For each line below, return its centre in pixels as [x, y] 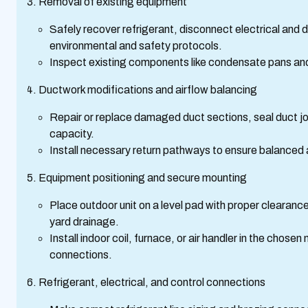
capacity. [74, 134]
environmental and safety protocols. [138, 46]
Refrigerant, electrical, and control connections [152, 282]
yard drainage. [86, 222]
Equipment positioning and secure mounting [143, 178]
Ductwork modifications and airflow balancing [148, 90]
